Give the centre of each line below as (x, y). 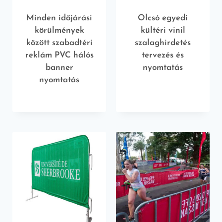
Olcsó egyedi (163, 18)
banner (59, 67)
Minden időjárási (59, 18)
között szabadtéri (59, 43)
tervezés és (163, 55)
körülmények (59, 30)
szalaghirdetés (163, 43)
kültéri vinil (163, 30)
